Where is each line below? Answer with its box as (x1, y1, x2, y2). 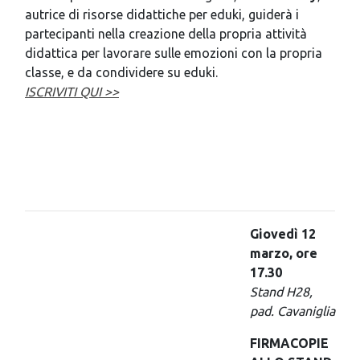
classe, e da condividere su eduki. (25, 64, 218, 80)
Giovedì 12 (250, 226, 316, 241)
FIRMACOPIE (250, 335, 329, 350)
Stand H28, (250, 284, 313, 299)
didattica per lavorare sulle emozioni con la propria (25, 45, 322, 60)
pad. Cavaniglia (250, 303, 335, 318)
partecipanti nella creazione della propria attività (25, 26, 307, 41)
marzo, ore (250, 245, 317, 260)
